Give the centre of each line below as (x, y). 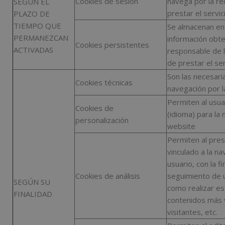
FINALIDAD (33, 194)
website (181, 126)
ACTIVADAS (33, 50)
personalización (102, 120)
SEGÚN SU (32, 182)
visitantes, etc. (192, 212)
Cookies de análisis (108, 176)
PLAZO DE (32, 14)
